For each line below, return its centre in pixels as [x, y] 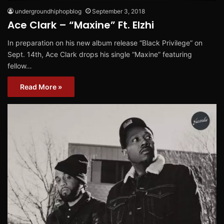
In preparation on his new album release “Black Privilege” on [105, 42]
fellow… [20, 65]
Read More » [41, 86]
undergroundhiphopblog [48, 11]
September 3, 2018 [118, 11]
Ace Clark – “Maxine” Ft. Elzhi [81, 25]
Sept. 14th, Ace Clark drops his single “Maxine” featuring [100, 54]
